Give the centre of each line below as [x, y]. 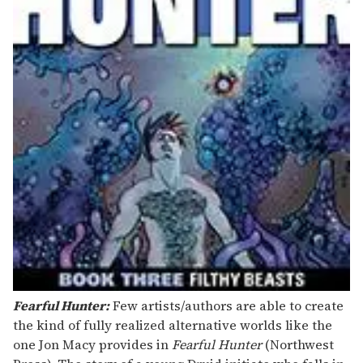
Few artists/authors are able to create [226, 305]
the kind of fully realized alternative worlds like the [173, 325]
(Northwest [298, 344]
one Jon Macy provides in [92, 344]
